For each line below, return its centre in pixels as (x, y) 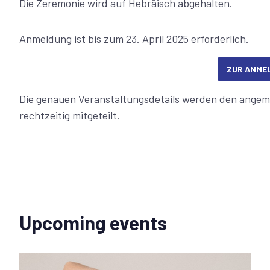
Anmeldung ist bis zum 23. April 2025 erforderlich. (134, 38)
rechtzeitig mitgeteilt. (70, 115)
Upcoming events (93, 222)
